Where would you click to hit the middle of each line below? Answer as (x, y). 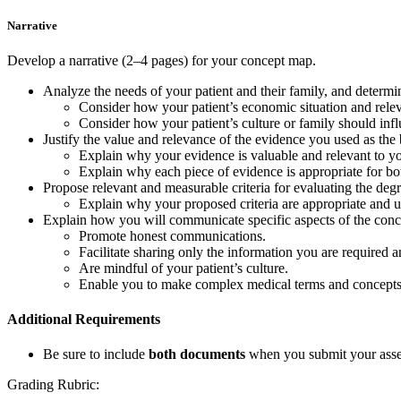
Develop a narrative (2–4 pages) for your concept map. (162, 60)
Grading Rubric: (53, 385)
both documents (197, 354)
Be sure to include (96, 354)
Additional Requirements (84, 320)
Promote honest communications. (172, 235)
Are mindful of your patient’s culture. (183, 268)
